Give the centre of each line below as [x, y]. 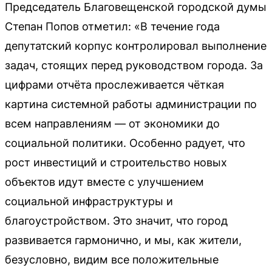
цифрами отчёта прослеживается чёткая [114, 85]
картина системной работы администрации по [131, 104]
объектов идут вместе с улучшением [104, 182]
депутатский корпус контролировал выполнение [136, 46]
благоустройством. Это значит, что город [116, 221]
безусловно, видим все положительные [112, 260]
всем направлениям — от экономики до [112, 124]
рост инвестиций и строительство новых [116, 162]
